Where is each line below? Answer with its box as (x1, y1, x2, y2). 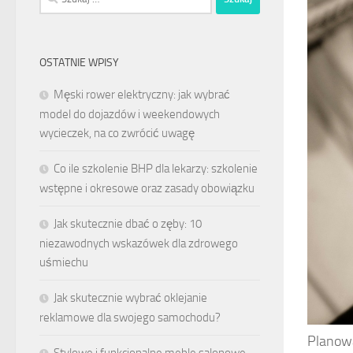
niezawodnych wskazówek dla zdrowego (39, 236, 238, 251)
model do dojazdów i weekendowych (39, 106, 220, 121)
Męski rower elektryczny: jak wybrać (54, 87, 230, 102)
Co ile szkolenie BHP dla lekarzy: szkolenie (54, 161, 258, 176)
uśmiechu (39, 255, 88, 269)
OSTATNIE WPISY (39, 55, 119, 69)
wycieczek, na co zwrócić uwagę (39, 125, 195, 140)
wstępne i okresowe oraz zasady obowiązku (39, 180, 255, 195)
